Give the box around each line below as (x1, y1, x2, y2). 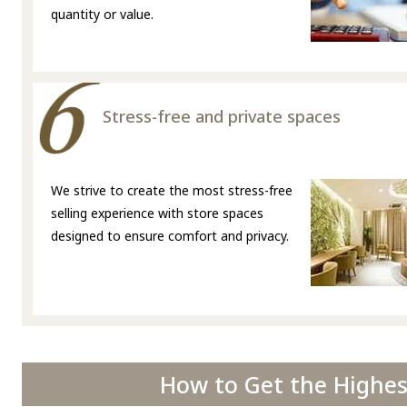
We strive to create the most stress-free (51, 182, 293, 200)
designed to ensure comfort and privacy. (51, 227, 289, 245)
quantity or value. (51, 5, 154, 24)
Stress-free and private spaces (102, 105, 341, 128)
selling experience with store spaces (51, 204, 263, 223)
